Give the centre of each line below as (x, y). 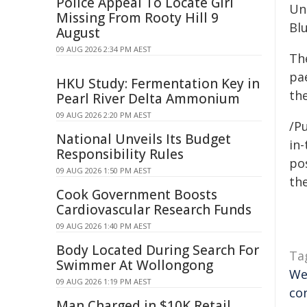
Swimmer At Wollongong (135, 265)
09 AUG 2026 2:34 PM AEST (104, 49)
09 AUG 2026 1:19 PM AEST (104, 281)
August (78, 33)
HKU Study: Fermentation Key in (158, 84)
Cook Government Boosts (137, 195)
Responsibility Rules (120, 154)
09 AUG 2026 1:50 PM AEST (104, 170)
